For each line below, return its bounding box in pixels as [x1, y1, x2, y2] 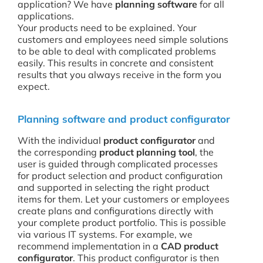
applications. [18, 10, 74, 22]
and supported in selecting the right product [18, 181, 210, 193]
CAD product [161, 240, 218, 252]
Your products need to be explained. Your [18, 22, 197, 33]
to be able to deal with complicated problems [18, 45, 216, 57]
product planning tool [97, 146, 195, 158]
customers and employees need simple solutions [18, 33, 228, 45]
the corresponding [18, 146, 97, 158]
